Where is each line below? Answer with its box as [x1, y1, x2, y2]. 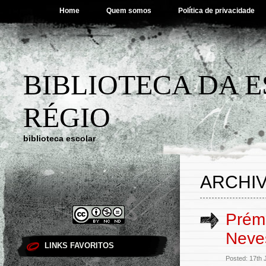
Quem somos [106, 7, 151, 15]
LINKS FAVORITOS [45, 241, 114, 250]
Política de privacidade [178, 7, 255, 15]
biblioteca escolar [23, 134, 96, 143]
